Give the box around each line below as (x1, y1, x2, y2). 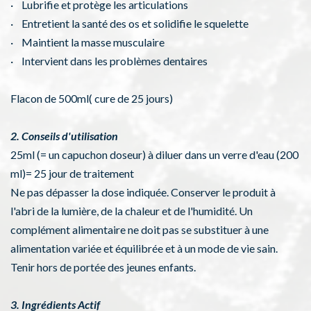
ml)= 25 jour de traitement (10, 167, 134, 180)
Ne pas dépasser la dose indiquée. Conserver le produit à (10, 185, 276, 199)
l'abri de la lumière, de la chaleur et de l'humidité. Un (10, 204, 253, 218)
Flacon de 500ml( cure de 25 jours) (10, 92, 173, 106)
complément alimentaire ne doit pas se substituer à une (10, 223, 269, 237)
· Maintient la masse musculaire (10, 35, 165, 49)
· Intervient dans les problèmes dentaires (10, 54, 208, 68)
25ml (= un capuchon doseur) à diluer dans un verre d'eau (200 (10, 148, 299, 162)
